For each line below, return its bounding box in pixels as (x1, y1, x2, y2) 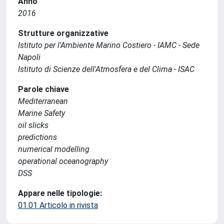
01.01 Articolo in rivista (18, 200, 98, 210)
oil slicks (18, 120, 48, 130)
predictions (18, 132, 57, 142)
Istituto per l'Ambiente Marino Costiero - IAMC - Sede (18, 40, 199, 50)
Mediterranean (18, 96, 68, 106)
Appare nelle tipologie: (18, 188, 102, 198)
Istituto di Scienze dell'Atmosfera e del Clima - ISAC (18, 64, 194, 74)
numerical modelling (18, 144, 89, 154)
